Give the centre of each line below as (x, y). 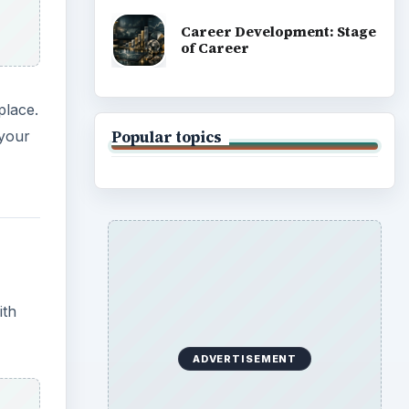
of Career (215, 48)
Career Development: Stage (278, 32)
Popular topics (166, 136)
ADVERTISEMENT (245, 358)
